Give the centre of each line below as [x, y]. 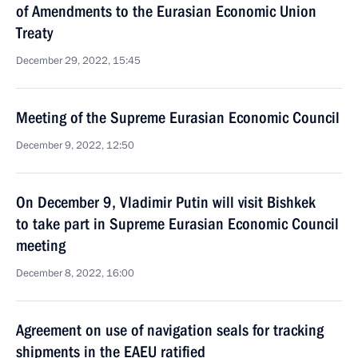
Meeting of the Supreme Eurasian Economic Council [178, 117]
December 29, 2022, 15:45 [78, 61]
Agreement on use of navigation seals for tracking [170, 330]
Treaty [34, 33]
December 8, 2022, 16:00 [75, 273]
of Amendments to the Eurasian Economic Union [166, 11]
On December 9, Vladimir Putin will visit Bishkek [166, 202]
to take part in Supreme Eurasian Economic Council [177, 224]
